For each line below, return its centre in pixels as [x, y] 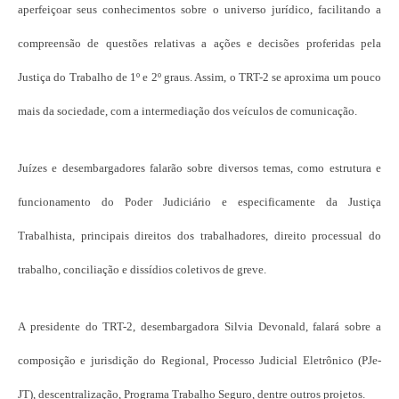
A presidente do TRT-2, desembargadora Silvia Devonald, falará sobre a [199, 326]
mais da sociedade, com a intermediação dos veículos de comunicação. [187, 110]
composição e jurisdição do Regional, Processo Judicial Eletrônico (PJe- [199, 360]
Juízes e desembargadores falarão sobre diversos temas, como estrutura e [199, 167]
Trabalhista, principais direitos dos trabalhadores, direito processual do [199, 235]
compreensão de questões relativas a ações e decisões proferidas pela [199, 43]
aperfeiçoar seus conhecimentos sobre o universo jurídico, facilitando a [199, 9]
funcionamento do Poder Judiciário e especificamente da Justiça [199, 201]
